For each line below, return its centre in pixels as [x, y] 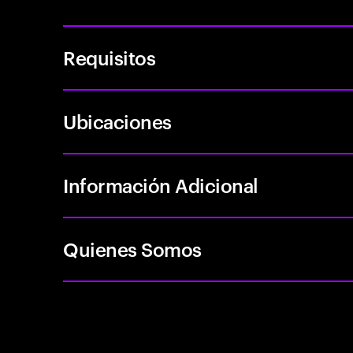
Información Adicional [161, 185]
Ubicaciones [117, 121]
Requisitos [110, 58]
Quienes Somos [132, 249]
